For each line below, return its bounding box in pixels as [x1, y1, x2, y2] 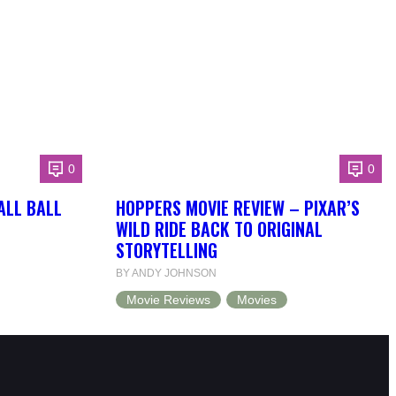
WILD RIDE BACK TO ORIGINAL [115, 216, 323, 243]
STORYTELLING [115, 237, 217, 264]
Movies [236, 293, 277, 308]
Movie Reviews [126, 293, 210, 308]
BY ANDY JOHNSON [115, 267, 217, 280]
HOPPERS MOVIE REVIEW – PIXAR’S [115, 194, 360, 222]
